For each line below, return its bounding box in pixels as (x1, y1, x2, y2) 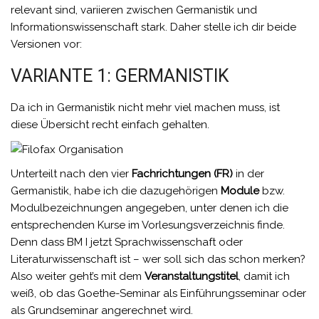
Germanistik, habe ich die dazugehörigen (11, 184, 221, 198)
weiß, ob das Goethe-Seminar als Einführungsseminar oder (11, 287, 306, 300)
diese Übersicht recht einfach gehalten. (11, 118, 209, 132)
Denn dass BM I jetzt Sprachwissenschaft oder (11, 236, 243, 249)
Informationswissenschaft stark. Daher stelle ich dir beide (11, 21, 296, 34)
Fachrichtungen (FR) (132, 167, 233, 181)
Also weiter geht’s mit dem (11, 270, 145, 283)
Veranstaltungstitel (145, 270, 239, 283)
